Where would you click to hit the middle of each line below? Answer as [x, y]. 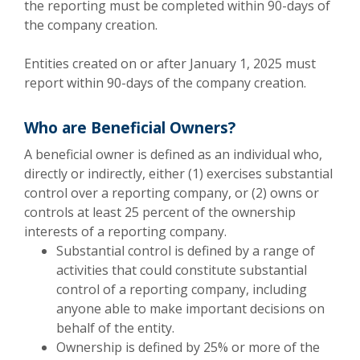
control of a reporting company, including [182, 289]
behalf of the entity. [115, 328]
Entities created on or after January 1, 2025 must [170, 63]
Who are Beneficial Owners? [130, 128]
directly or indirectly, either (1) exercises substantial [178, 174]
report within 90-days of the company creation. [165, 83]
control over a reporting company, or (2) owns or [172, 193]
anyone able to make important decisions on [190, 309]
